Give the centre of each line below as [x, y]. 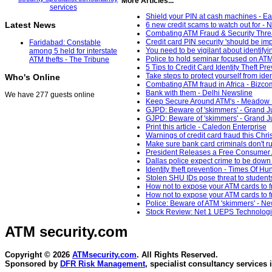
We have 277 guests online [50, 95]
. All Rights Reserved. [177, 255]
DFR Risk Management [103, 264]
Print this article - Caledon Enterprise [206, 127]
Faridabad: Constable [65, 43]
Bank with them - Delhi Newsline [199, 93]
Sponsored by [32, 264]
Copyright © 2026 [39, 255]
